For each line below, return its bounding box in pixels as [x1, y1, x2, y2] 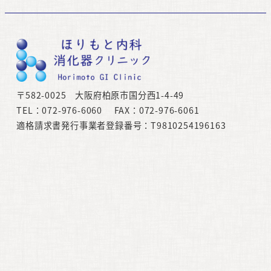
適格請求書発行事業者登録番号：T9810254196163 [16, 119, 226, 131]
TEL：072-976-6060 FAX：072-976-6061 [16, 103, 200, 116]
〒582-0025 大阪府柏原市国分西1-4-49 [16, 88, 184, 101]
